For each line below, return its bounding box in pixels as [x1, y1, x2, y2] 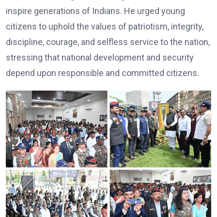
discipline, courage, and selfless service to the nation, [6, 36, 210, 47]
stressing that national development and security [6, 52, 194, 62]
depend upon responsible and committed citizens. [6, 67, 199, 78]
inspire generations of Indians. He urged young [6, 5, 185, 16]
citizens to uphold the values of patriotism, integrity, [6, 21, 203, 31]
